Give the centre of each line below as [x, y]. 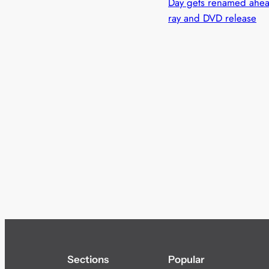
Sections [88, 260]
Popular [186, 260]
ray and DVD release [212, 18]
